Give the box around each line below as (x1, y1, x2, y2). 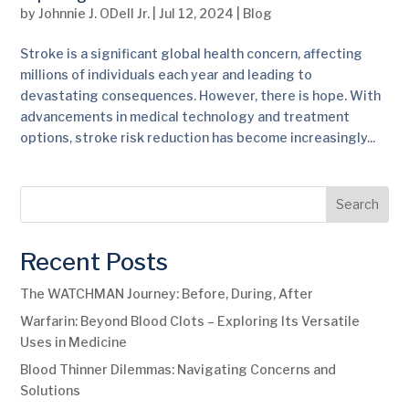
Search (335, 196, 379, 213)
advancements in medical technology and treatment (20, 108, 351, 124)
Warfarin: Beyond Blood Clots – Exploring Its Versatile (20, 312, 361, 329)
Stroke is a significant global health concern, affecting (20, 45, 363, 61)
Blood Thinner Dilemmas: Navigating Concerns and (20, 361, 337, 377)
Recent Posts (20, 246, 169, 276)
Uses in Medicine (20, 333, 128, 350)
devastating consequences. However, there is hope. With (20, 87, 382, 103)
